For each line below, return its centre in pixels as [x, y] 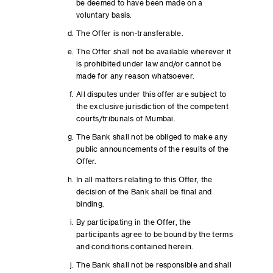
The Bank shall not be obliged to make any [152, 137]
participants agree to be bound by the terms [154, 235]
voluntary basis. [104, 15]
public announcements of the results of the [152, 149]
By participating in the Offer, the [133, 222]
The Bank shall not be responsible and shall [154, 265]
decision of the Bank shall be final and [144, 192]
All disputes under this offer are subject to [151, 94]
